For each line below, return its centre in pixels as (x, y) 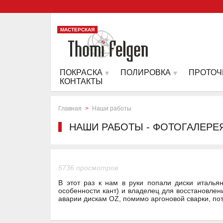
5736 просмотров (88, 167)
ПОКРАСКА (81, 72)
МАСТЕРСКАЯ (77, 30)
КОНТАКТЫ (81, 81)
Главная (70, 108)
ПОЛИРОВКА (146, 72)
